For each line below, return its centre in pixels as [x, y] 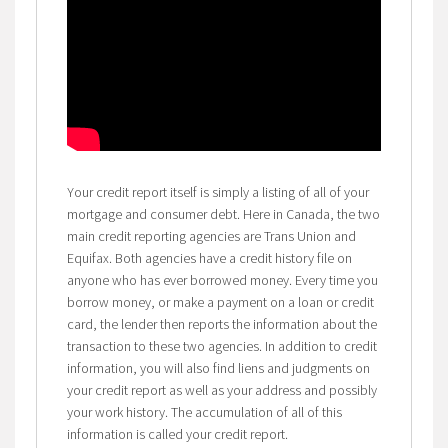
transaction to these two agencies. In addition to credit [221, 345]
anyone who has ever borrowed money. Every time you [222, 279]
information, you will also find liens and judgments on [218, 367]
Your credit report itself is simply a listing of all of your [217, 191]
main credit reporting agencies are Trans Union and [211, 235]
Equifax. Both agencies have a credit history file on [209, 257]
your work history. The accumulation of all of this [204, 411]
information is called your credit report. [177, 433]
